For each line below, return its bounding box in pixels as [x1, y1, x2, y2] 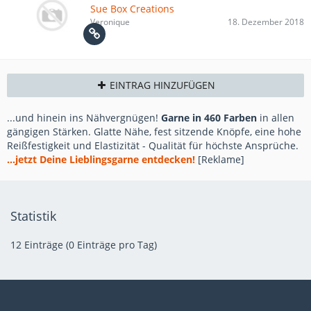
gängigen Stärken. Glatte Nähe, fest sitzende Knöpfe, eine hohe [7, 124, 301, 138]
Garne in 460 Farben [161, 110, 257, 124]
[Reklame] [195, 152, 244, 166]
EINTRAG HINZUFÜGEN [110, 78, 215, 92]
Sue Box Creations [90, 2, 174, 16]
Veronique [90, 16, 130, 28]
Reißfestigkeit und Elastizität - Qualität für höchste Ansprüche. [7, 138, 299, 152]
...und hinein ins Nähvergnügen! [7, 110, 161, 124]
